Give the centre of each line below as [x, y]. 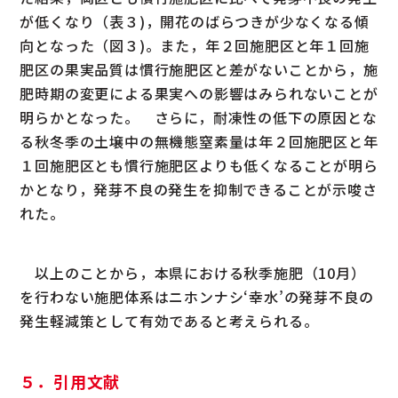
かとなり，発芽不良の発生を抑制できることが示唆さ [199, 189]
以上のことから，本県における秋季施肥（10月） [193, 272]
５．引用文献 [70, 381]
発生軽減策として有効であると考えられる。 [169, 320]
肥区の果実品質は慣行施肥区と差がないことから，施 [199, 69]
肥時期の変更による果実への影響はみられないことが [199, 93]
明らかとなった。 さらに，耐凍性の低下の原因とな [199, 117]
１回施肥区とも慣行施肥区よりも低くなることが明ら [199, 165]
